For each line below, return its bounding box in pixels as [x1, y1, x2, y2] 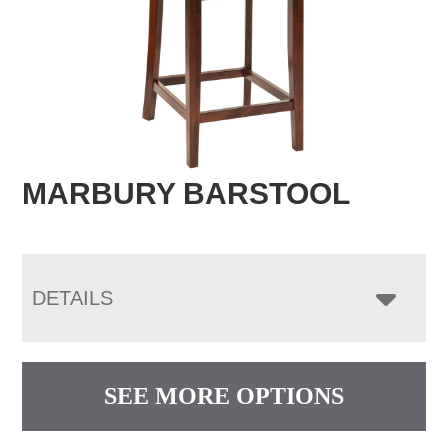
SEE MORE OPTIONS [104, 382, 344, 409]
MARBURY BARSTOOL [22, 176, 351, 210]
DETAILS [32, 286, 114, 309]
